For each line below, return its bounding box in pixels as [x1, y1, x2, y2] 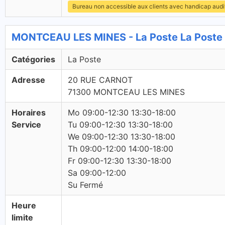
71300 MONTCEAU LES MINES [68, 87, 185, 97]
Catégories [12, 54, 55, 64]
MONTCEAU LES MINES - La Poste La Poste [12, 31, 222, 43]
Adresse [12, 75, 45, 85]
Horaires [12, 107, 46, 118]
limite [12, 212, 33, 222]
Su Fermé [68, 180, 103, 190]
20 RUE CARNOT [68, 75, 133, 85]
